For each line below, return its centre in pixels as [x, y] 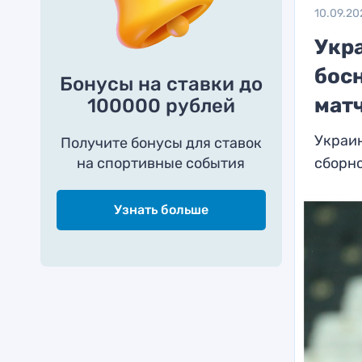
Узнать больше [161, 210]
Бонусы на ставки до [161, 84]
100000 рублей [161, 106]
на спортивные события [161, 163]
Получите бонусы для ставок [161, 143]
